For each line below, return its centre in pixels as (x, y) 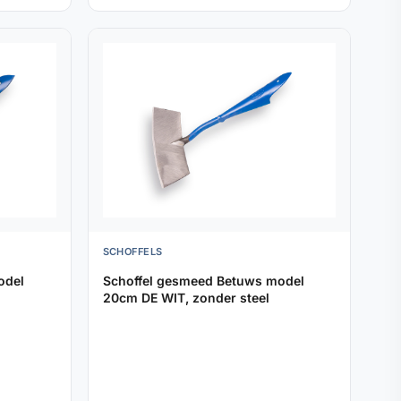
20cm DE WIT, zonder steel (186, 298)
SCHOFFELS (132, 252)
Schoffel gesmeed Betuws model (203, 281)
